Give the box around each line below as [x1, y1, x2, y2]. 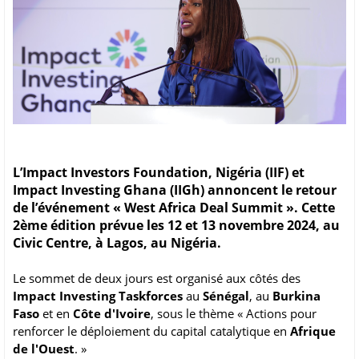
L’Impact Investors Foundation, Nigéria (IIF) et [13, 163, 305, 182]
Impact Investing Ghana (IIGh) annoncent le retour [13, 181, 337, 200]
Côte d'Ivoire [73, 305, 151, 322]
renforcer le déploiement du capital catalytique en [13, 323, 290, 340]
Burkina [272, 288, 321, 305]
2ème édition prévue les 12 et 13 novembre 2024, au [13, 216, 340, 235]
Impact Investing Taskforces [13, 288, 183, 305]
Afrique [290, 323, 336, 340]
